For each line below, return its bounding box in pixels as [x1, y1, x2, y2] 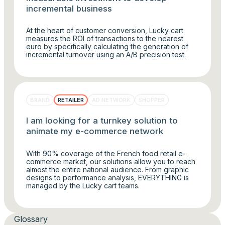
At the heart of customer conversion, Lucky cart [26, 26, 184, 35]
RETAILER [58, 96, 84, 103]
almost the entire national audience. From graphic [26, 165, 189, 174]
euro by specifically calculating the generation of [26, 42, 189, 51]
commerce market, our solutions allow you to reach [26, 157, 196, 166]
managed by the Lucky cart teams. [26, 181, 140, 190]
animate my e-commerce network [26, 126, 164, 137]
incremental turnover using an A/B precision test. [26, 50, 186, 59]
